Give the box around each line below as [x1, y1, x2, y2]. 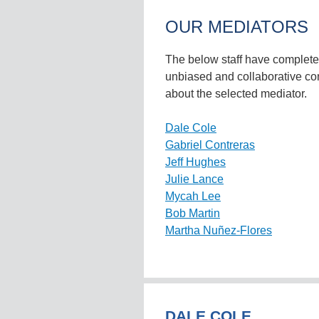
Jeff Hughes [165, 156, 226, 168]
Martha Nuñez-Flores [165, 224, 272, 236]
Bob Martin [165, 207, 220, 219]
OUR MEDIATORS [165, 17, 308, 36]
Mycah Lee [165, 190, 221, 202]
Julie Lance [165, 173, 224, 185]
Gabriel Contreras [165, 139, 255, 151]
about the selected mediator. [165, 88, 307, 100]
